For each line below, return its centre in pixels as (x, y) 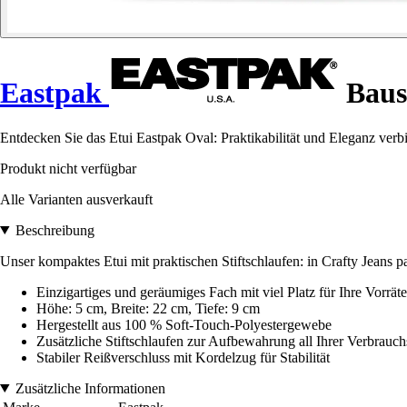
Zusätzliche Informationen (90, 388)
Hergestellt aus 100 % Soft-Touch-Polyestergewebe (184, 324)
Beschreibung (55, 230)
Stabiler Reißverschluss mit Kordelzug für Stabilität (183, 357)
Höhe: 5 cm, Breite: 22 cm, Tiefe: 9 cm (148, 308)
